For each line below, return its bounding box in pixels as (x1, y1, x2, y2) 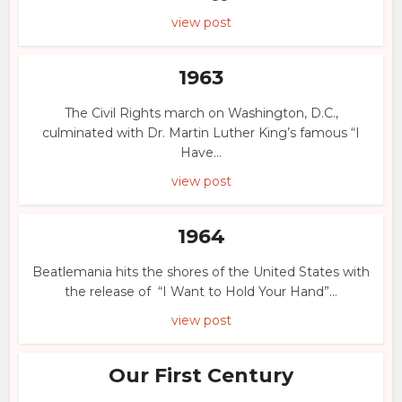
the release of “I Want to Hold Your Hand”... (65, 284, 337, 300)
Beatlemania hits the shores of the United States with (32, 264, 370, 280)
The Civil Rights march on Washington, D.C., (64, 105, 338, 121)
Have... (180, 144, 222, 161)
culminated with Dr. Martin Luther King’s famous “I (42, 125, 360, 141)
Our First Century (109, 363, 293, 388)
